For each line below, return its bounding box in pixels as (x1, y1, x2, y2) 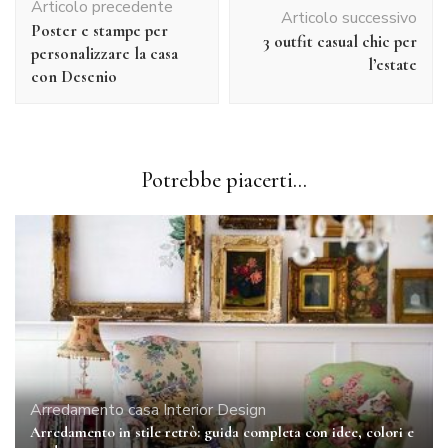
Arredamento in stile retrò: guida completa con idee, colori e (30, 422, 414, 441)
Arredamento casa (30, 398, 159, 421)
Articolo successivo (281, 7, 417, 30)
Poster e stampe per (31, 20, 168, 42)
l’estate (368, 54, 417, 76)
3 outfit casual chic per (263, 31, 417, 53)
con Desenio (31, 66, 117, 88)
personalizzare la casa (31, 43, 178, 65)
